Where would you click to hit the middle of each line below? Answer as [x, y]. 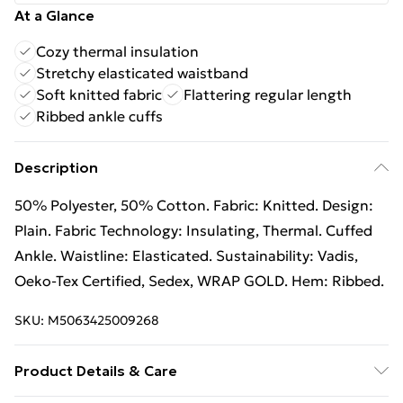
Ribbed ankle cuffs [99, 116]
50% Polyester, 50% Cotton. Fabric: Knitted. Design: [194, 205]
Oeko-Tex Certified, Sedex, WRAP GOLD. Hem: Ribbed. [199, 281]
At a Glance [54, 15]
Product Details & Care [96, 371]
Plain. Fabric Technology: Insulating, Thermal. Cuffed [193, 230]
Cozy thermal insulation [117, 51]
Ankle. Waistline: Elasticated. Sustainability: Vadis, [186, 255]
